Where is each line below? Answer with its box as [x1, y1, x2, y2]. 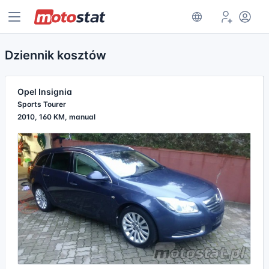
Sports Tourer [17, 100, 66, 109]
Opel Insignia [17, 86, 72, 97]
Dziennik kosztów [5, 48, 106, 62]
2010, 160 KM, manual [17, 112, 95, 121]
